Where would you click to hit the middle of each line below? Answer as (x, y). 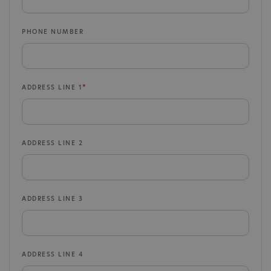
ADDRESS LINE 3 (52, 198)
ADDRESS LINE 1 (52, 87)
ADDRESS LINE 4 (53, 254)
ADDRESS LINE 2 (52, 143)
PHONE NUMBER (53, 31)
